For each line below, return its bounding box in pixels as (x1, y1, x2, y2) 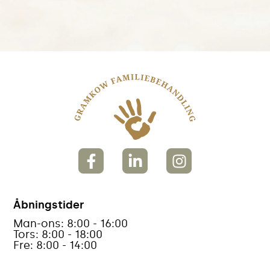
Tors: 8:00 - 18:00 (13, 228, 102, 242)
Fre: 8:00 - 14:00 (13, 239, 97, 253)
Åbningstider (13, 198, 84, 212)
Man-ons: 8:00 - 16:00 (13, 217, 128, 231)
